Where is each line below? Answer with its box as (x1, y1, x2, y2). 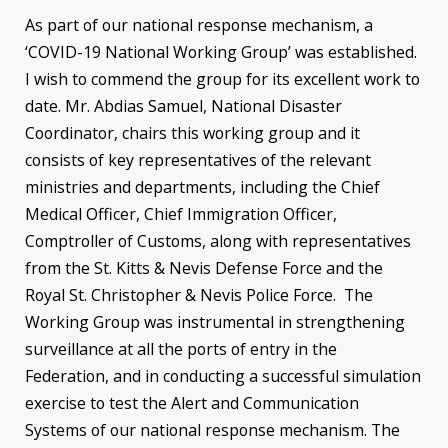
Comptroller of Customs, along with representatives (25, 229, 411, 252)
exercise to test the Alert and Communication (25, 391, 359, 414)
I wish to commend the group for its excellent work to (25, 67, 420, 90)
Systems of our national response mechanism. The (25, 418, 400, 441)
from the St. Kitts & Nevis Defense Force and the (25, 256, 383, 279)
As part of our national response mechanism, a (25, 13, 373, 36)
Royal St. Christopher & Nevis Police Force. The (25, 283, 373, 306)
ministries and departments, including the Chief (25, 175, 380, 198)
